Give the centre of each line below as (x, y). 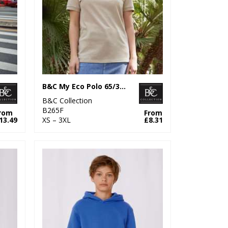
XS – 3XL (57, 120)
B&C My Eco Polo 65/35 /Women (123, 86)
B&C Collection (67, 100)
